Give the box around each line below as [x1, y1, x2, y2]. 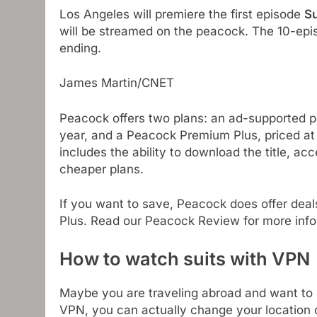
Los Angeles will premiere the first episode [59, 6, 304, 21]
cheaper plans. [59, 161, 144, 176]
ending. [59, 40, 101, 55]
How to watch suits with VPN [59, 247, 310, 270]
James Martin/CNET [59, 76, 174, 91]
